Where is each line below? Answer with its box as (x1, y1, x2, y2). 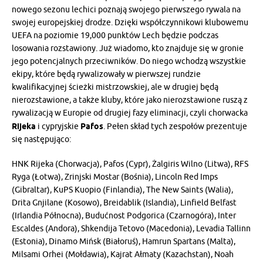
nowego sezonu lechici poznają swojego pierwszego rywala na (12, 4, 241, 15)
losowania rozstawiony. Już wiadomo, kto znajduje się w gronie (12, 43, 244, 53)
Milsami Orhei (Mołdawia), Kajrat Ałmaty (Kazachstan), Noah (12, 249, 234, 259)
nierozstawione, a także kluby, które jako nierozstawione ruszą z (12, 95, 248, 105)
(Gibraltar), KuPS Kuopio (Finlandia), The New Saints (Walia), (12, 184, 233, 195)
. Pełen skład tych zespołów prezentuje (103, 121, 247, 131)
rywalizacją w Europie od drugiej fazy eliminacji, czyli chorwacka (12, 107, 248, 118)
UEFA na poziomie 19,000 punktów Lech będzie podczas (12, 30, 218, 41)
